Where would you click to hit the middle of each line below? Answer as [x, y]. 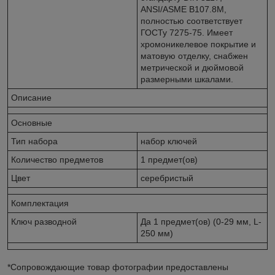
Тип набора [34, 141]
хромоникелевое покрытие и [198, 44]
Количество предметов [57, 159]
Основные [32, 122]
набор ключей [169, 141]
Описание [31, 97]
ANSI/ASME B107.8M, [184, 9]
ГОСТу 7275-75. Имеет [187, 32]
